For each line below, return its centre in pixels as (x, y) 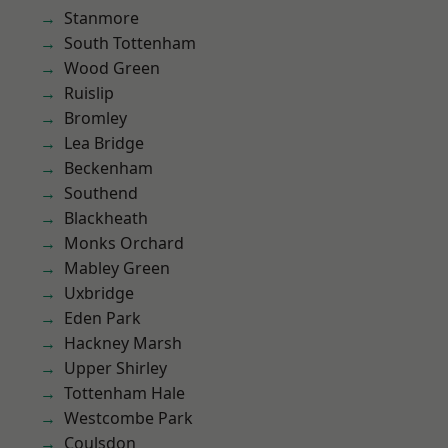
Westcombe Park (128, 418)
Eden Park (102, 318)
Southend (101, 193)
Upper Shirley (115, 368)
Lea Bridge (104, 143)
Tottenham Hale (124, 393)
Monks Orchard (124, 243)
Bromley (95, 118)
